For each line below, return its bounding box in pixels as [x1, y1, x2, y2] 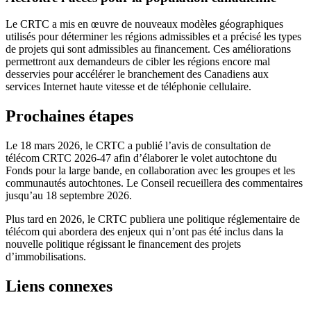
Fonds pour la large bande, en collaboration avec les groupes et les [6, 165, 295, 177]
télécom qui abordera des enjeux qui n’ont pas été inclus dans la [6, 226, 283, 238]
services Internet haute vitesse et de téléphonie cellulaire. [6, 81, 251, 93]
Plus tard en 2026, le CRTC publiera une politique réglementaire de [6, 213, 300, 226]
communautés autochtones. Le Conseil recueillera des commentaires [6, 177, 303, 190]
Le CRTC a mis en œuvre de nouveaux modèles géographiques [6, 18, 283, 31]
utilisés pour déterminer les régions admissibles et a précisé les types [6, 31, 301, 43]
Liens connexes [6, 276, 112, 295]
